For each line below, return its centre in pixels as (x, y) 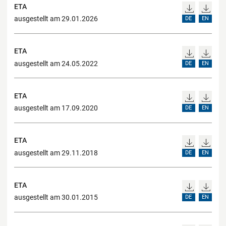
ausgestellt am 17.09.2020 (56, 108)
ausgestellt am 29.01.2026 (56, 19)
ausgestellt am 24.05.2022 (56, 63)
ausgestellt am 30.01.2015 (56, 197)
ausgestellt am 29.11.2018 (56, 153)
